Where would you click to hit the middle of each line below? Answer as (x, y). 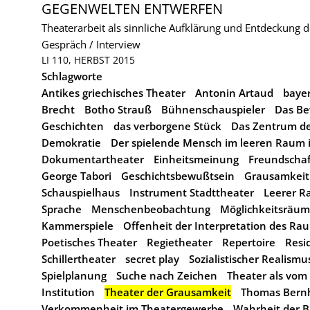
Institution (68, 292)
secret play (152, 259)
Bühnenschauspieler (213, 109)
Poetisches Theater (89, 242)
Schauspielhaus (81, 192)
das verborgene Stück (167, 126)
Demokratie (71, 143)
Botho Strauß (118, 109)
